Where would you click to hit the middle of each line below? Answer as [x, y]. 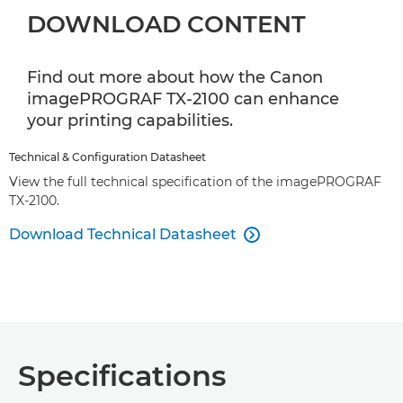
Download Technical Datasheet [123, 234]
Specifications [122, 376]
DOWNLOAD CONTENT [166, 24]
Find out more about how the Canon [175, 77]
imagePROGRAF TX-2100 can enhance [183, 99]
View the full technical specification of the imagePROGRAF [195, 182]
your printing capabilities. [130, 121]
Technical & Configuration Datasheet [107, 157]
